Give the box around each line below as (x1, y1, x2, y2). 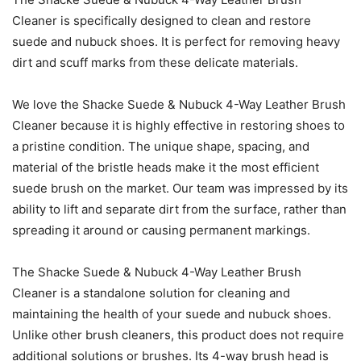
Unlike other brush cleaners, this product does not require (12, 326, 344, 342)
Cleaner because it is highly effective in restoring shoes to (12, 117, 345, 133)
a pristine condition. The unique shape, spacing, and (12, 138, 309, 154)
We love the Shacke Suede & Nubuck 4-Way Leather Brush (12, 96, 346, 112)
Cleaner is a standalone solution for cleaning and (12, 284, 290, 301)
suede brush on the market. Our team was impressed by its (12, 180, 348, 196)
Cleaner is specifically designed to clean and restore (12, 12, 311, 28)
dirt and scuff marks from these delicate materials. (12, 54, 298, 70)
